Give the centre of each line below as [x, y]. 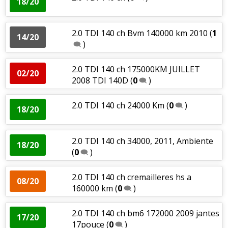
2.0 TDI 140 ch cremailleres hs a [131, 177]
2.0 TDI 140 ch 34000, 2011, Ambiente [142, 141]
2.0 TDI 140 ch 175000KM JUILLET [136, 69]
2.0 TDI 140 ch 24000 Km [118, 105]
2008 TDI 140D [100, 80]
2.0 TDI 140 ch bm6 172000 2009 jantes [145, 213]
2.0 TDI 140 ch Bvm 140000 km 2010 [139, 33]
